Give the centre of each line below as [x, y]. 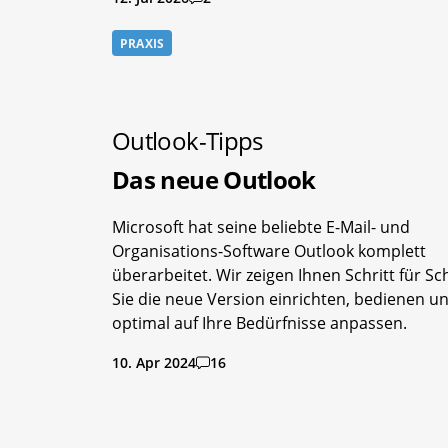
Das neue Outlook [214, 180]
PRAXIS [142, 44]
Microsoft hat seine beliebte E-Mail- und [261, 227]
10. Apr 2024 [154, 363]
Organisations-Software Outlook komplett [269, 251]
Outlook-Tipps [187, 141]
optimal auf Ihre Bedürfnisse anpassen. [259, 323]
